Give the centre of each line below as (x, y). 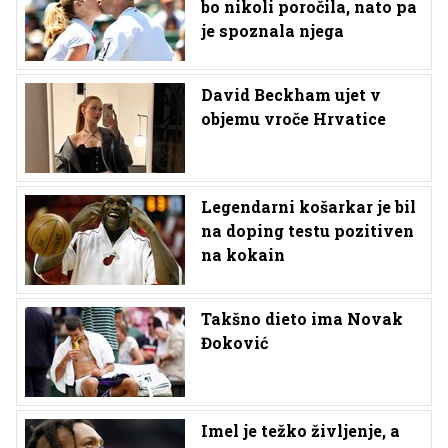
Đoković (234, 342)
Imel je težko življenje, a (300, 430)
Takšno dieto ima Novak (302, 318)
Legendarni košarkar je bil (308, 206)
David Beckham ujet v (291, 94)
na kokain (243, 254)
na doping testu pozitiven (307, 230)
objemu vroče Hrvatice (293, 118)
